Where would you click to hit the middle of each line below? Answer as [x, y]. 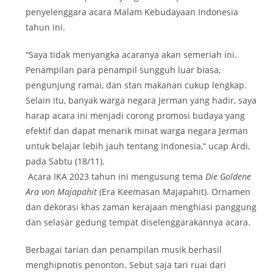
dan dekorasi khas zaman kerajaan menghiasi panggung [141, 207]
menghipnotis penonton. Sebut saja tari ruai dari [126, 264]
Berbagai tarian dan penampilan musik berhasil [124, 249]
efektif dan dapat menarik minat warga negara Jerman [137, 130]
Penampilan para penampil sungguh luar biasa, [123, 69]
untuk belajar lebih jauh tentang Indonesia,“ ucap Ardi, [138, 146]
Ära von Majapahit [62, 191]
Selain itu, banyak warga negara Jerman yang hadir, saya [141, 100]
